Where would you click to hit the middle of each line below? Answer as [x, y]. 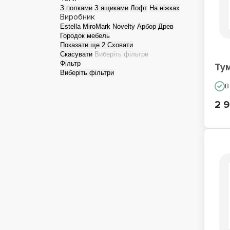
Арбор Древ [155, 26]
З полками [76, 8]
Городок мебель [85, 36]
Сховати [120, 45]
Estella [70, 26]
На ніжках [165, 8]
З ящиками [111, 8]
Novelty [124, 26]
